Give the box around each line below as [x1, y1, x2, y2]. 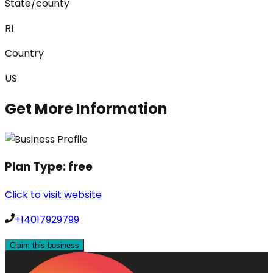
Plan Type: [5, 158, 68, 175]
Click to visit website [5, 187, 102, 202]
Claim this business [10, 240, 79, 250]
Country [5, 46, 44, 60]
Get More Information [5, 98, 168, 119]
